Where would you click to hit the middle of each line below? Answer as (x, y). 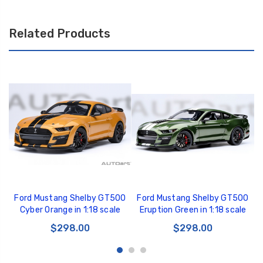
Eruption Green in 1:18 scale (193, 210)
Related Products (60, 34)
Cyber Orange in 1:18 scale (70, 210)
